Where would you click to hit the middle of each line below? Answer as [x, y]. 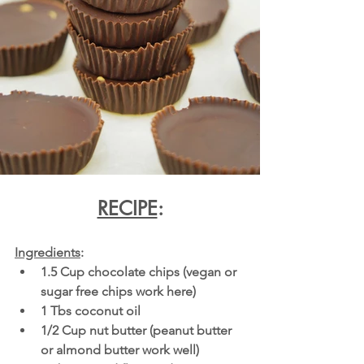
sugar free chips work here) [118, 291]
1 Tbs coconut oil [91, 311]
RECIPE [127, 208]
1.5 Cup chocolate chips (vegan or [140, 272]
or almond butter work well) [120, 350]
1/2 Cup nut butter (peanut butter [138, 330]
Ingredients [48, 252]
